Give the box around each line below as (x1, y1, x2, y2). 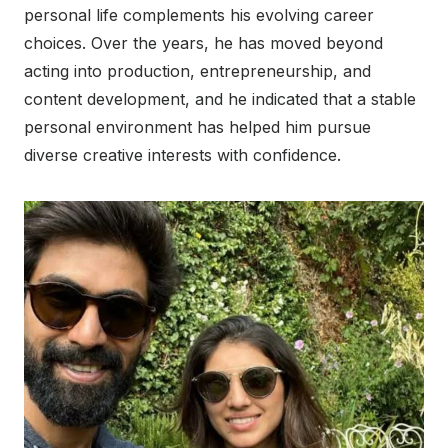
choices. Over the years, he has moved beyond (24, 33, 383, 54)
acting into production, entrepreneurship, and (24, 61, 371, 82)
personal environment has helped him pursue (24, 117, 371, 138)
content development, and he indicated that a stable (24, 89, 416, 110)
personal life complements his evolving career (24, 5, 374, 26)
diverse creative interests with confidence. (24, 145, 341, 166)
